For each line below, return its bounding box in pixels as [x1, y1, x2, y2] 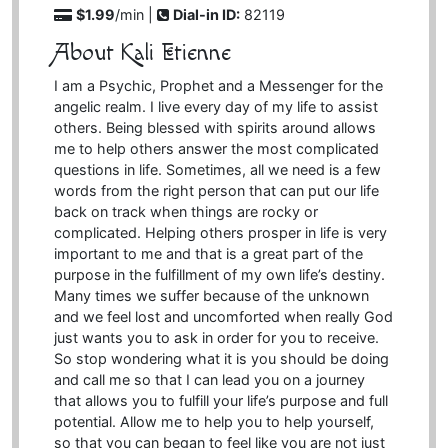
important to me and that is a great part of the [53, 245, 363, 263]
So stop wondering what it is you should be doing [53, 350, 389, 368]
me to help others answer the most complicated [53, 140, 379, 158]
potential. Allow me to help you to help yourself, [53, 413, 374, 431]
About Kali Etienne [53, 39, 231, 68]
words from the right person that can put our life [53, 182, 379, 200]
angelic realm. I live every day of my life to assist [53, 98, 378, 116]
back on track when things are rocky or [53, 203, 318, 221]
